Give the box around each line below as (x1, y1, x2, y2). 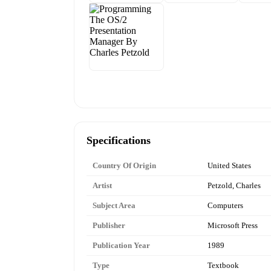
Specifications (87, 134, 151, 147)
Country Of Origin (93, 161, 156, 171)
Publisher (93, 221, 125, 230)
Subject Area (93, 201, 135, 211)
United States (207, 161, 251, 171)
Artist (93, 181, 112, 191)
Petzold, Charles (207, 181, 261, 191)
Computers (207, 201, 243, 211)
